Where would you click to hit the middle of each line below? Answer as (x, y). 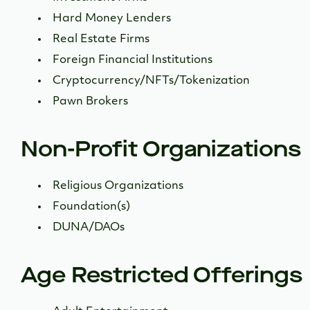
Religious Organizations (119, 186)
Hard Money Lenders (112, 19)
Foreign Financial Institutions (133, 60)
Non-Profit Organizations (161, 149)
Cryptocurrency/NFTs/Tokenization (151, 81)
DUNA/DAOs (89, 228)
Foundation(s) (93, 207)
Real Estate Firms (101, 39)
